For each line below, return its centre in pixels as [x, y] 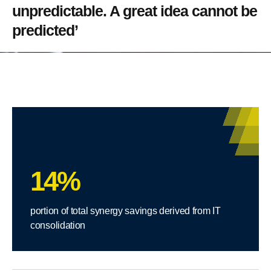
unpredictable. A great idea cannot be [135, 11]
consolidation [58, 225]
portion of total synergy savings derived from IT [126, 211]
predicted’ [45, 30]
